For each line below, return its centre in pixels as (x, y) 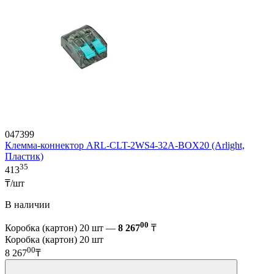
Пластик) (24, 157)
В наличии (28, 204)
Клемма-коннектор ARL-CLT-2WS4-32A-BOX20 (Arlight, (125, 146)
